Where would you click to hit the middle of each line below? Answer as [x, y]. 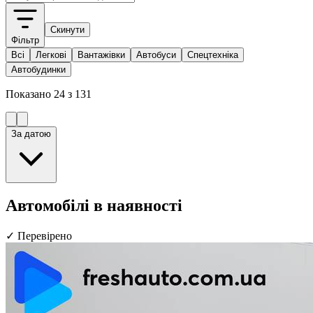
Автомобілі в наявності [94, 206]
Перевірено [43, 236]
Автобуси [156, 54]
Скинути [67, 29]
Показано [30, 94]
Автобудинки [38, 69]
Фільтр [25, 40]
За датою [31, 133]
